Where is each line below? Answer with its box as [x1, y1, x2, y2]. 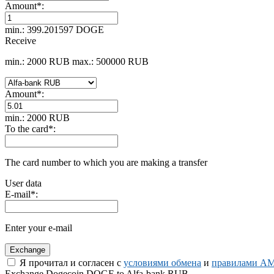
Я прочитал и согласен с [17, 257, 124, 268]
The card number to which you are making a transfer [5, 157, 207, 168]
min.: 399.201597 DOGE [5, 24, 104, 35]
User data [5, 177, 42, 188]
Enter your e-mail [5, 222, 72, 233]
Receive [5, 35, 36, 46]
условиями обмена [124, 257, 201, 268]
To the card [5, 123, 48, 134]
